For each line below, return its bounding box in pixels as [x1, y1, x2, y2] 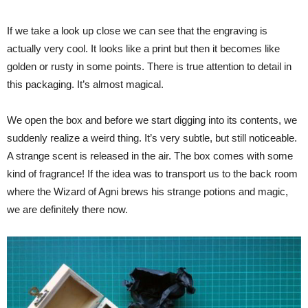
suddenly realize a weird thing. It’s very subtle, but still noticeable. [7, 132, 297, 144]
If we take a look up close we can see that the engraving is [7, 25, 267, 37]
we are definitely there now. [7, 203, 128, 216]
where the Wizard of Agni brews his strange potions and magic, [7, 186, 288, 198]
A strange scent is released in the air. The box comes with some [7, 150, 293, 162]
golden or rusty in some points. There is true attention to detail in [7, 60, 291, 73]
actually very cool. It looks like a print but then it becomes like [7, 43, 280, 55]
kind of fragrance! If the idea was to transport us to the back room [7, 168, 298, 180]
